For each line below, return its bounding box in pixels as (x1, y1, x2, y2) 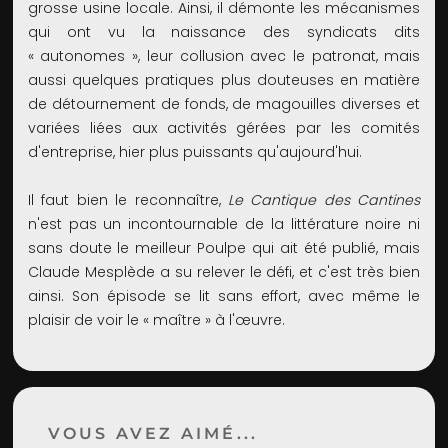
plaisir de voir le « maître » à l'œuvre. (27, 310, 285, 331)
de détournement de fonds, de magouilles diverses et (27, 94, 421, 115)
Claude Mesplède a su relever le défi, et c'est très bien (27, 262, 421, 283)
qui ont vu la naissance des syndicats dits (27, 22, 421, 43)
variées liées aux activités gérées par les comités (27, 118, 421, 139)
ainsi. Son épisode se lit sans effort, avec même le (27, 286, 421, 307)
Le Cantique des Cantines (227, 190, 421, 211)
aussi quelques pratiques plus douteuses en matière (27, 70, 421, 91)
